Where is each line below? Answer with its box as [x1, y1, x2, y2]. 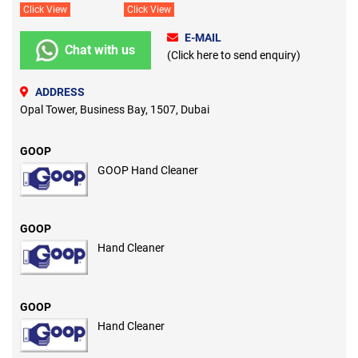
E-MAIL [185, 30, 221, 44]
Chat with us [65, 42, 135, 58]
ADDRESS [35, 85, 85, 98]
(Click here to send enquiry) [167, 48, 300, 62]
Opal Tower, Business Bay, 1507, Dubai [20, 102, 209, 116]
